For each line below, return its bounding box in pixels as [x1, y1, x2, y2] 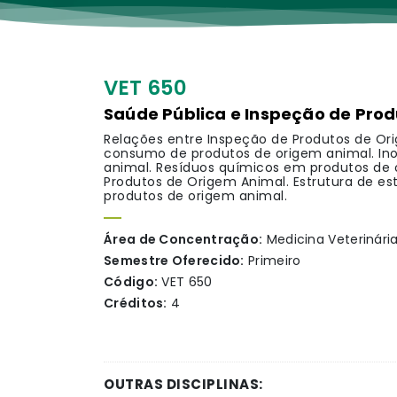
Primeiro [248, 252, 301, 269]
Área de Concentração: [104, 230, 263, 248]
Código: [104, 273, 159, 291]
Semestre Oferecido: [104, 252, 245, 269]
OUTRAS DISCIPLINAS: [104, 375, 263, 393]
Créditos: [104, 294, 167, 312]
